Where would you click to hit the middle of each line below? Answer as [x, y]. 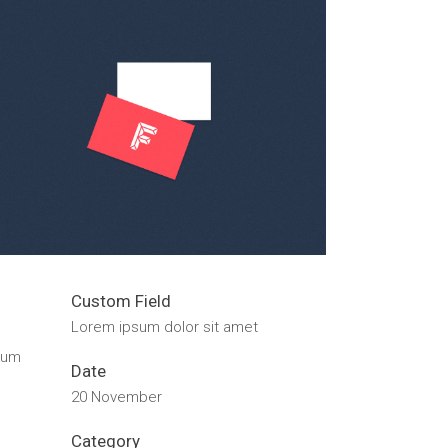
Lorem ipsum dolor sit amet [164, 327]
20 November [116, 397]
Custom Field [121, 301]
